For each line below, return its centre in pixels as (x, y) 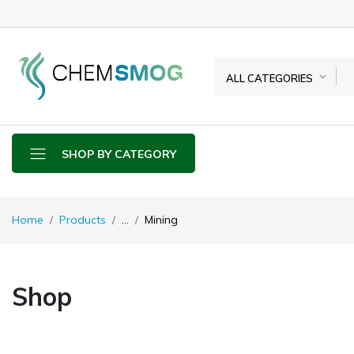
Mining (161, 220)
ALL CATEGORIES (269, 78)
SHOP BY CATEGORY (119, 154)
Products (83, 220)
